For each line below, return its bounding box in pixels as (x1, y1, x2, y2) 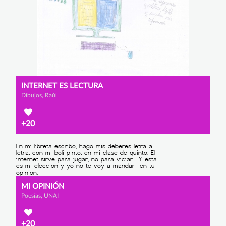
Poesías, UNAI (21, 192, 59, 199)
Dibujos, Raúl (21, 92, 57, 99)
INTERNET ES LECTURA (21, 82, 103, 90)
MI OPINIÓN (21, 182, 64, 190)
